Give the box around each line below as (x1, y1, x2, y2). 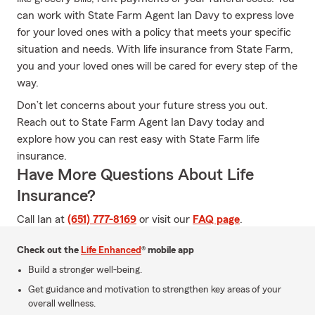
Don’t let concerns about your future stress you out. (17, 100, 268, 111)
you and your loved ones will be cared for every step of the (17, 60, 297, 72)
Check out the (17, 245, 81, 255)
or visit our (136, 214, 193, 225)
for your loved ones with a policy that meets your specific (17, 27, 291, 38)
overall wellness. (28, 299, 96, 309)
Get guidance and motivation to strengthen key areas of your (28, 285, 281, 295)
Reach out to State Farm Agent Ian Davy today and (17, 117, 264, 128)
